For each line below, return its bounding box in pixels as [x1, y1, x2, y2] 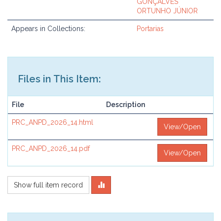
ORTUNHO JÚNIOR [137, 7, 198, 15]
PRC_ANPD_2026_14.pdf [12, 145, 90, 152]
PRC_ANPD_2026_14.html [12, 118, 93, 126]
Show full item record [14, 181, 83, 189]
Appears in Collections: [11, 25, 85, 33]
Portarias [137, 25, 164, 33]
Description [106, 101, 145, 109]
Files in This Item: [18, 73, 101, 85]
